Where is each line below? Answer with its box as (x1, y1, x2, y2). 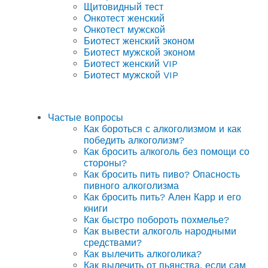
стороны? (84, 157, 127, 169)
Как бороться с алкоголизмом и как (84, 123, 241, 135)
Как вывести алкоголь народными (84, 225, 236, 237)
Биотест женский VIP (84, 57, 178, 69)
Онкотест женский (84, 12, 165, 24)
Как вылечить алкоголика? (84, 248, 202, 260)
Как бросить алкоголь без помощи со (84, 145, 249, 157)
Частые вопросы (48, 111, 123, 123)
